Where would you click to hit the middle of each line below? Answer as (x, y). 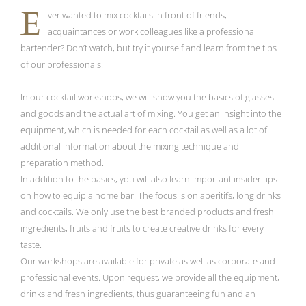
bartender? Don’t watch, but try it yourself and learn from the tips (149, 48)
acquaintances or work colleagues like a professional (152, 31)
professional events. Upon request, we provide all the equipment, (150, 277)
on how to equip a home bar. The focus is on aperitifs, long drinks (151, 195)
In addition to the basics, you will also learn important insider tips (149, 179)
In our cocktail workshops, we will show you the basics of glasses (147, 97)
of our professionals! (62, 64)
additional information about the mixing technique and (130, 146)
